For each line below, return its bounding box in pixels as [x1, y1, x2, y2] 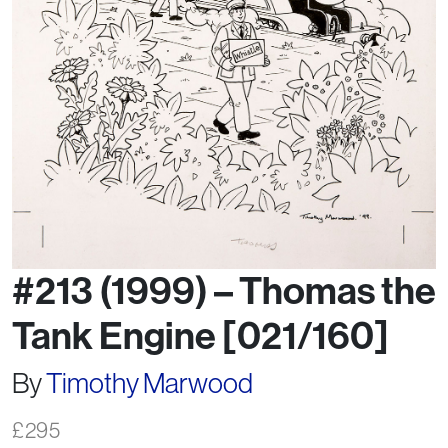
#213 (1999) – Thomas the [12, 268, 436, 314]
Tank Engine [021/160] [12, 313, 389, 359]
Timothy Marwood [46, 364, 253, 400]
